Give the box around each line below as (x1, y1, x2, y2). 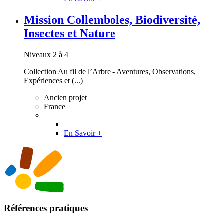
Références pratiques (4, 202, 88, 213)
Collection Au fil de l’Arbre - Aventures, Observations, (24, 67, 196, 76)
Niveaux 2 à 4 (24, 50, 68, 59)
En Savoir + (64, 128, 102, 137)
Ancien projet (44, 93, 87, 102)
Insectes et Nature (24, 27, 115, 40)
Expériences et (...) (24, 76, 83, 85)
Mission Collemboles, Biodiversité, (24, 13, 200, 26)
